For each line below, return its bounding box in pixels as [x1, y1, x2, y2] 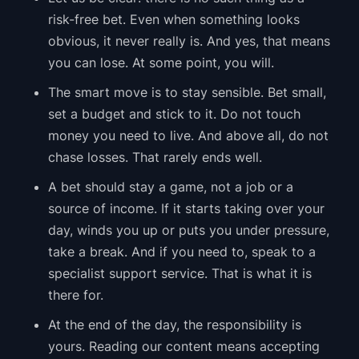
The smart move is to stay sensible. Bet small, [47, 84, 326, 101]
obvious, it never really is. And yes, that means [47, 33, 330, 50]
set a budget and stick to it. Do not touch [47, 106, 301, 123]
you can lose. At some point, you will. [47, 54, 274, 71]
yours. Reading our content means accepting [47, 338, 320, 355]
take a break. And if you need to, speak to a [47, 244, 316, 260]
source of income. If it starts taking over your [47, 200, 325, 217]
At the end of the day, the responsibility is [47, 317, 301, 333]
